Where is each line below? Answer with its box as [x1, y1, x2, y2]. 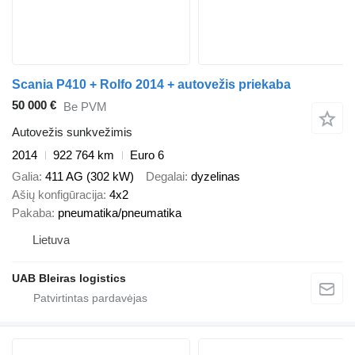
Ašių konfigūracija [12, 187, 103, 201]
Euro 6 [130, 148, 164, 162]
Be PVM [63, 99, 107, 113]
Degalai [146, 169, 185, 183]
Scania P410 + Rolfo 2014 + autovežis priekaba [12, 78, 291, 92]
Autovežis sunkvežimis [12, 125, 132, 139]
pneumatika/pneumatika [58, 205, 181, 219]
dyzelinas [191, 169, 240, 183]
